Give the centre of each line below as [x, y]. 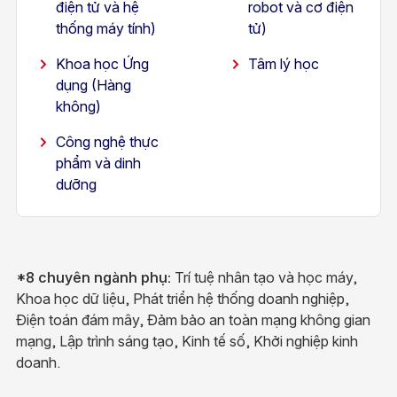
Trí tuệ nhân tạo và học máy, [264, 277]
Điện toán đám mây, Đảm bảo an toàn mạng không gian [193, 320]
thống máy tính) [105, 28]
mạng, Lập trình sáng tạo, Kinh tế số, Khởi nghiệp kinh [187, 341]
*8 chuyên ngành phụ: [93, 277]
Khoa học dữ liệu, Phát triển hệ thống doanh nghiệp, [182, 299]
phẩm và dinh [98, 163]
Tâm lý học [283, 64]
